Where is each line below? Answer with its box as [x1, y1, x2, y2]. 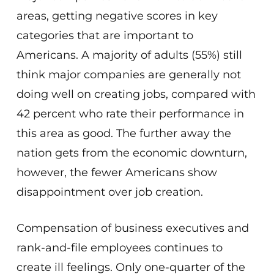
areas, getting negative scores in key [16, 9, 218, 23]
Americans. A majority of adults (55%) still [16, 48, 242, 62]
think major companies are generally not [16, 68, 241, 81]
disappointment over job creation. [16, 185, 203, 199]
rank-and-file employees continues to [16, 241, 223, 254]
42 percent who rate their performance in [16, 107, 244, 120]
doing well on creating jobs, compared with [16, 87, 256, 101]
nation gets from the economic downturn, [16, 146, 247, 160]
